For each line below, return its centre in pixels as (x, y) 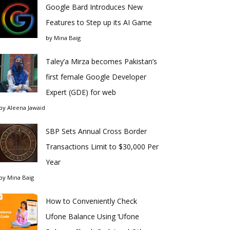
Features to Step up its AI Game (99, 22)
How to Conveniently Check (91, 201)
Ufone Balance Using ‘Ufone (92, 216)
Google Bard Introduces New (94, 7)
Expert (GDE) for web (81, 92)
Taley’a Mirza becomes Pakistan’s (101, 61)
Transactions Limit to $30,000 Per (102, 147)
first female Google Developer (96, 77)
